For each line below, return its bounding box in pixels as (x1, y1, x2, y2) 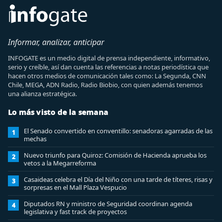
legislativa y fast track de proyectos (24, 207, 127, 216)
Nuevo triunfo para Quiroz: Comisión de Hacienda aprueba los (24, 151, 207, 160)
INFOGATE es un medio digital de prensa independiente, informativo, (8, 54, 210, 62)
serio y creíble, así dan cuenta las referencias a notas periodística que (8, 62, 209, 71)
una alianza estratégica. (8, 89, 77, 98)
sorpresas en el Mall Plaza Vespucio (24, 183, 127, 192)
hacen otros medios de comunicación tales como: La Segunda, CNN (8, 71, 206, 80)
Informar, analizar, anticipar (8, 37, 104, 48)
